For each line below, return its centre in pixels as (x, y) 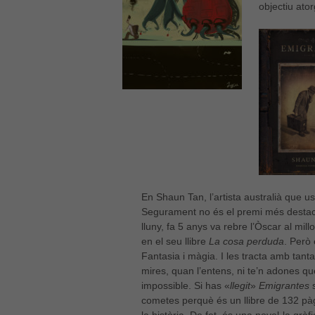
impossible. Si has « (186, 286)
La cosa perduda (247, 242)
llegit (240, 286)
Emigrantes (284, 286)
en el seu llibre (175, 242)
